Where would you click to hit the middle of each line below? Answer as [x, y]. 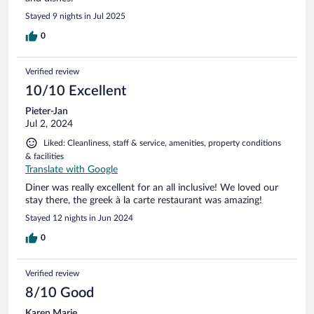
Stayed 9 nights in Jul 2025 [75, 16]
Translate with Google [71, 169]
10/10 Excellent [76, 91]
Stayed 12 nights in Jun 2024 [79, 218]
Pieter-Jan [47, 111]
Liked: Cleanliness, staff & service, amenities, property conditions [162, 143]
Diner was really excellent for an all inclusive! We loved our [152, 187]
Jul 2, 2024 [49, 124]
